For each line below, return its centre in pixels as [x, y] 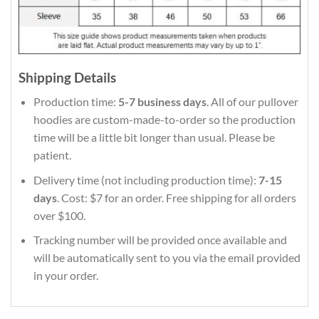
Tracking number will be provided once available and [160, 240]
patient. [52, 155]
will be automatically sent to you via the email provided [167, 258]
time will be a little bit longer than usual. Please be [154, 137]
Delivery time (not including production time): [146, 179]
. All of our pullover [252, 102]
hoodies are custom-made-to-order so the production [164, 120]
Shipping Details [67, 77]
